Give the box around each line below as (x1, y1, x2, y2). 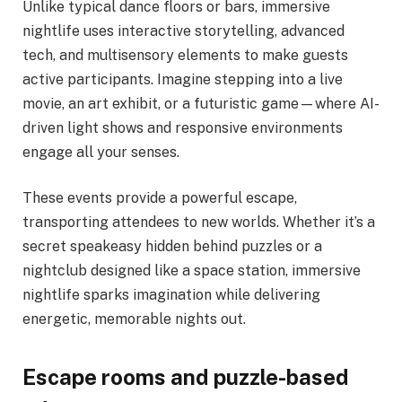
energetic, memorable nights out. (22, 310, 246, 328)
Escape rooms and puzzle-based (22, 363, 349, 389)
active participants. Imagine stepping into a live (22, 70, 343, 88)
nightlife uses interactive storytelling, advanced (22, 22, 345, 39)
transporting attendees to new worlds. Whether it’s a (22, 214, 375, 232)
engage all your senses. (22, 143, 179, 161)
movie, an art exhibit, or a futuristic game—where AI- (22, 94, 380, 112)
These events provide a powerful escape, (22, 189, 297, 207)
